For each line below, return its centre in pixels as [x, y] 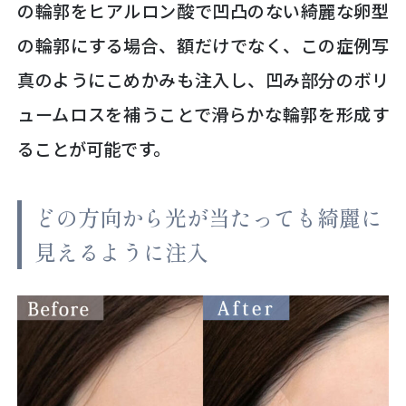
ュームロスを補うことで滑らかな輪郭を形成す [203, 115]
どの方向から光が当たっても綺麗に [209, 217]
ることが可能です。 [94, 149]
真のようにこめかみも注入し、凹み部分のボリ [203, 80]
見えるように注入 [122, 252]
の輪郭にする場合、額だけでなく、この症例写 [203, 46]
